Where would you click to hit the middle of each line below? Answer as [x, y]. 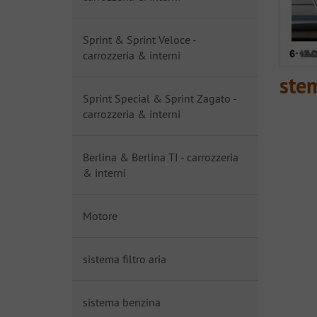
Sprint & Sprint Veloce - [139, 40]
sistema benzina [122, 302]
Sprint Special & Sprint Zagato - [160, 98]
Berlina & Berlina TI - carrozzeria [161, 157]
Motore [100, 216]
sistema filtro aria [125, 259]
